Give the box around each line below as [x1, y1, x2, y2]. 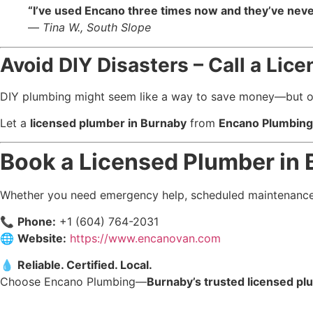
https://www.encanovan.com [70, 231, 221, 245]
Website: [17, 231, 66, 245]
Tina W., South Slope [43, 20, 151, 34]
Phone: [17, 214, 56, 228]
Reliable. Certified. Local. [17, 258, 152, 272]
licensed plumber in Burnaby [30, 116, 187, 131]
